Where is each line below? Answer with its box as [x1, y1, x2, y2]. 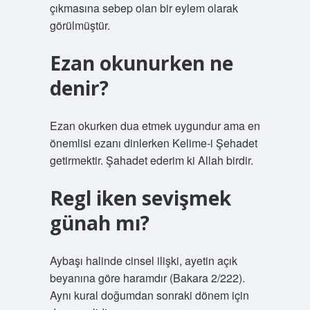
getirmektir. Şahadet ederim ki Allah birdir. [49, 152, 253, 168]
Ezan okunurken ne [49, 50, 233, 76]
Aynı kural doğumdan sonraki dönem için [49, 287, 249, 303]
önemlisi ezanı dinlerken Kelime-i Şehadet [49, 135, 257, 151]
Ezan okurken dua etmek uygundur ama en [49, 118, 260, 134]
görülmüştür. [49, 17, 110, 33]
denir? [49, 75, 109, 101]
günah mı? [49, 210, 149, 236]
